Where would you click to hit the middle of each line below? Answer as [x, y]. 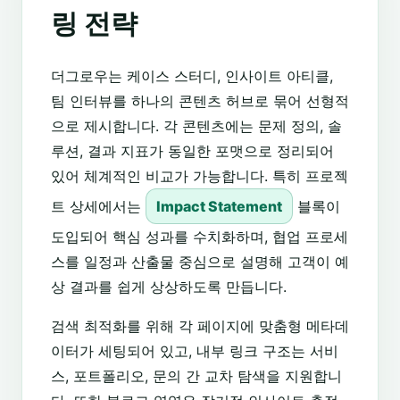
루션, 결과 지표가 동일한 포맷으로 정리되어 [192, 151]
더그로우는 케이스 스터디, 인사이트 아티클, [192, 76]
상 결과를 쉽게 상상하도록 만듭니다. [169, 287]
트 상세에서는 [98, 207]
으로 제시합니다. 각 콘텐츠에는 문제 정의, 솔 [196, 126]
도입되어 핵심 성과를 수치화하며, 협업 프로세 [200, 237]
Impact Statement [219, 207]
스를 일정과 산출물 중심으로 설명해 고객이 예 [200, 262]
